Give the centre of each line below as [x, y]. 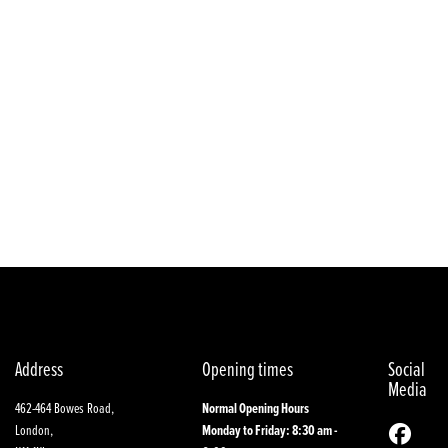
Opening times [247, 368]
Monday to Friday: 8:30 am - [269, 430]
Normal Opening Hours [255, 408]
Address [39, 368]
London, [34, 430]
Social [407, 368]
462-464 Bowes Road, [64, 408]
